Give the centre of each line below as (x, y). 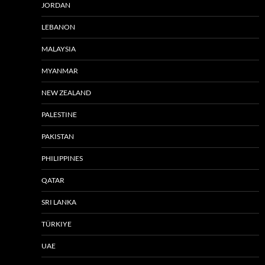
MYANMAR (60, 70)
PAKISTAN (58, 136)
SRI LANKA (59, 202)
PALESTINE (59, 114)
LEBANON (58, 27)
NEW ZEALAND (66, 92)
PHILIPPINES (62, 158)
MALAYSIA (59, 49)
